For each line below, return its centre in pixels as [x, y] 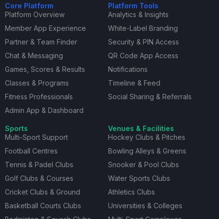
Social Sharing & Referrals [150, 97]
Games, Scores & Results [45, 69]
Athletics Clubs [131, 192]
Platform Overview [35, 15]
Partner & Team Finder [41, 42]
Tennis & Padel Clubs [39, 165]
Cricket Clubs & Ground [43, 192]
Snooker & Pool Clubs [143, 165]
